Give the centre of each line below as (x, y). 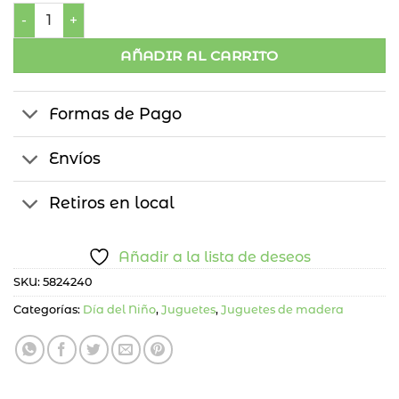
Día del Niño (119, 310)
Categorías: (48, 310)
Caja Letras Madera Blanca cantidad (138, 11)
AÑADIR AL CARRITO (199, 55)
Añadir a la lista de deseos (215, 257)
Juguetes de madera (282, 310)
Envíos (75, 159)
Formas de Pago (116, 114)
